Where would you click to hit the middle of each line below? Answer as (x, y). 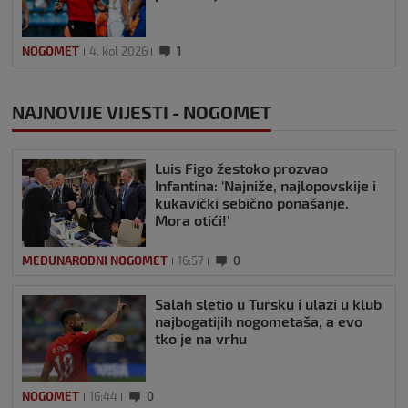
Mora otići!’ (192, 220)
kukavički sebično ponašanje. (252, 203)
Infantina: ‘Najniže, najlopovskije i (265, 186)
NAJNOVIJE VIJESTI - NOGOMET (142, 112)
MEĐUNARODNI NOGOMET (95, 261)
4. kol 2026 (118, 51)
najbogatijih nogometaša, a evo (259, 321)
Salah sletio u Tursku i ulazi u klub (268, 304)
